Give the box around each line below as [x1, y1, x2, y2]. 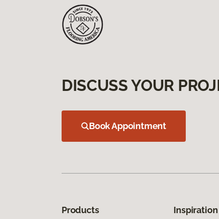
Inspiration [174, 204, 218, 215]
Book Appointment [89, 120, 167, 131]
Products [62, 204, 99, 215]
